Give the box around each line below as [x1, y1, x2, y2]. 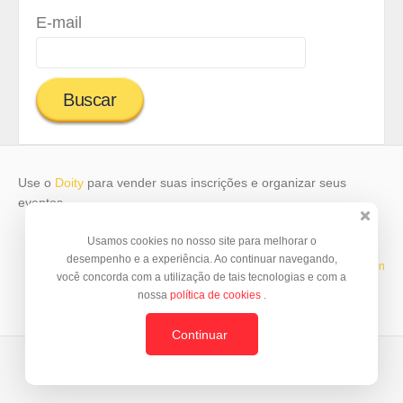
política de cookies [169, 289, 264, 301]
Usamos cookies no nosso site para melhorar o [86, 235, 317, 247]
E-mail [36, 13, 82, 31]
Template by [213, 260, 275, 273]
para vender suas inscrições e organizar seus [84, 175, 346, 190]
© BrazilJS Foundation [275, 260, 385, 273]
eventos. [18, 194, 67, 210]
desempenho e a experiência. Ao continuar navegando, [66, 253, 337, 265]
